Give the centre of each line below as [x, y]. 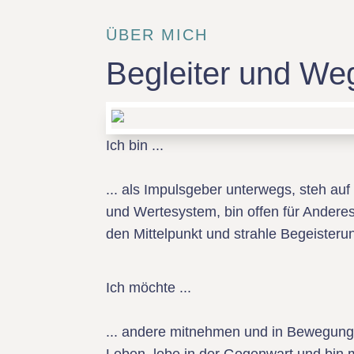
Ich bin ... [135, 145]
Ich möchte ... [149, 288]
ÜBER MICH [157, 35]
